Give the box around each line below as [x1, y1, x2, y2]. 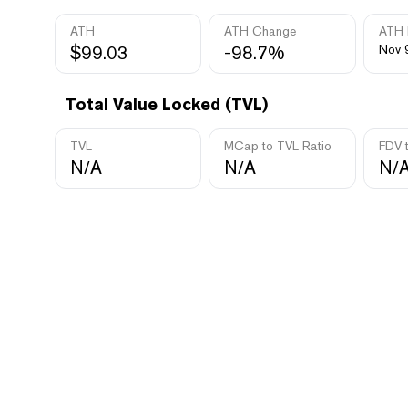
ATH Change [224, 24, 297, 38]
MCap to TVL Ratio [224, 138, 332, 153]
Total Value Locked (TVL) [66, 95, 268, 114]
